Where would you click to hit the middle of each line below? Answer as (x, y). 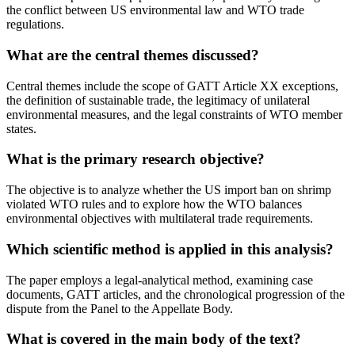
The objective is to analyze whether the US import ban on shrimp (169, 190)
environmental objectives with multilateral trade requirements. (160, 219)
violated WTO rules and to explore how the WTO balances (154, 204)
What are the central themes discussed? (133, 55)
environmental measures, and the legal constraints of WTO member (174, 114)
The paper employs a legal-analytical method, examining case (160, 280)
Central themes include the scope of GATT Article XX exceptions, (172, 86)
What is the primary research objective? (136, 159)
